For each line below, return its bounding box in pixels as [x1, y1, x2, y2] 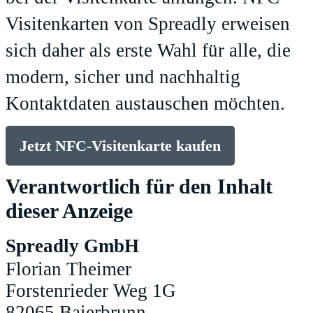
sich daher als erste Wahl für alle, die [6, 39, 291, 61]
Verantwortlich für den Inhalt [6, 174, 272, 198]
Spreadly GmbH [6, 235, 139, 256]
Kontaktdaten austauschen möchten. [6, 92, 285, 114]
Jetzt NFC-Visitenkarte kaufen [20, 136, 221, 154]
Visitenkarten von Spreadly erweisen [6, 13, 290, 34]
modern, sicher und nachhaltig [6, 66, 240, 87]
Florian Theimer [6, 258, 131, 279]
